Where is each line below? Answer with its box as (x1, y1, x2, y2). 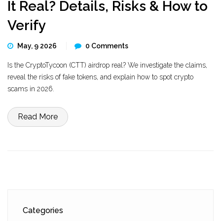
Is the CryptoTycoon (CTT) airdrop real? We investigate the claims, (7, 61, 207, 69)
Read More (18, 112, 58, 121)
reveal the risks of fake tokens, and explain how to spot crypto (7, 73, 193, 81)
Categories (23, 206, 63, 215)
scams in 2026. (7, 85, 54, 93)
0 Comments (85, 42, 128, 50)
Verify (7, 17, 46, 34)
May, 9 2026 (17, 42, 58, 50)
